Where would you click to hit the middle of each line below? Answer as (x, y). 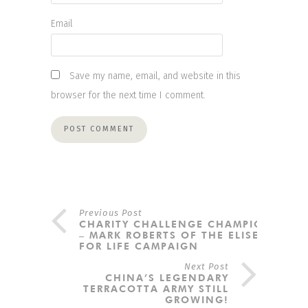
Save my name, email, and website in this (155, 76)
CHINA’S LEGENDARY (167, 277)
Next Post (207, 266)
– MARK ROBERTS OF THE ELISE (169, 235)
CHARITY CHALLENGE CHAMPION (176, 224)
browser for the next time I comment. (128, 95)
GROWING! (197, 299)
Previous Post (111, 212)
